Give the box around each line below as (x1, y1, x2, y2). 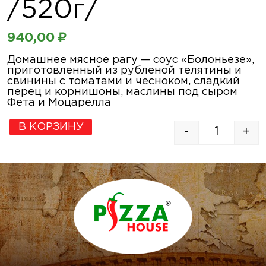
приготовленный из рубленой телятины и (7, 65, 242, 75)
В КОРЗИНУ (18, 122, 84, 132)
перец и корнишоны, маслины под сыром (7, 87, 237, 97)
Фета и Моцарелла (7, 97, 111, 107)
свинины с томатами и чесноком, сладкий (7, 76, 240, 86)
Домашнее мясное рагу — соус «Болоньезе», (7, 55, 254, 65)
